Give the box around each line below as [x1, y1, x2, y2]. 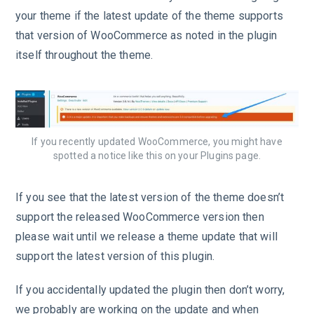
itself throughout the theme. [15, 48, 153, 62]
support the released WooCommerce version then [15, 210, 264, 224]
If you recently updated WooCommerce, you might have [32, 135, 282, 147]
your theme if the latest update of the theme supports [15, 8, 283, 22]
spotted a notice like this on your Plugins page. [53, 149, 261, 161]
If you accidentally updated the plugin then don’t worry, [15, 283, 285, 297]
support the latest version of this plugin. [15, 249, 215, 263]
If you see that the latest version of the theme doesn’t [15, 190, 285, 204]
